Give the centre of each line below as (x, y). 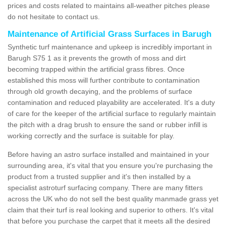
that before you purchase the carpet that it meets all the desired (109, 221)
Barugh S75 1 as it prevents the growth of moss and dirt (97, 58)
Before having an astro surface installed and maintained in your (108, 154)
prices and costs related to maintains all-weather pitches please (109, 5)
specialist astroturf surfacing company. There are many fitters (105, 187)
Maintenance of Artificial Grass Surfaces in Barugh (109, 34)
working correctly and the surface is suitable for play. (91, 135)
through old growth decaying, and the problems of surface (100, 91)
